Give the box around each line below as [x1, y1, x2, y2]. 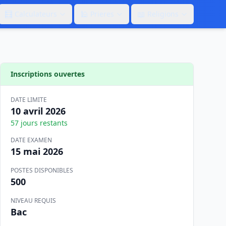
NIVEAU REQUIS [11, 196, 56, 205]
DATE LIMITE [11, 95, 47, 104]
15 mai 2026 [11, 145, 63, 157]
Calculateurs [15, 9, 57, 19]
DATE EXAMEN [11, 136, 52, 144]
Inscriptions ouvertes [11, 69, 85, 79]
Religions [147, 9, 179, 19]
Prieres [90, 9, 114, 19]
